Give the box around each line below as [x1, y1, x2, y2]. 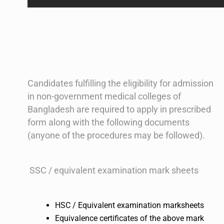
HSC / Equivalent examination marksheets [55, 200, 204, 210]
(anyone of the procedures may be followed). [27, 130, 205, 141]
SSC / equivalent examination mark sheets [27, 165, 198, 176]
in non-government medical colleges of [27, 91, 181, 102]
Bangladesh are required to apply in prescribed [27, 104, 211, 115]
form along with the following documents [27, 117, 189, 128]
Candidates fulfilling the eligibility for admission [27, 78, 213, 89]
